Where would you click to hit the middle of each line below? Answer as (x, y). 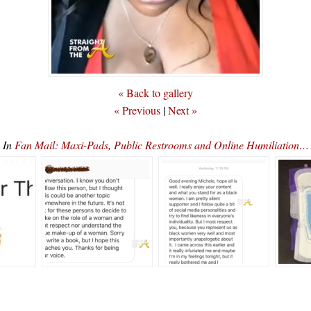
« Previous (137, 110)
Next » (183, 110)
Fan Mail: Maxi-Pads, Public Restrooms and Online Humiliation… (161, 145)
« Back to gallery (155, 93)
